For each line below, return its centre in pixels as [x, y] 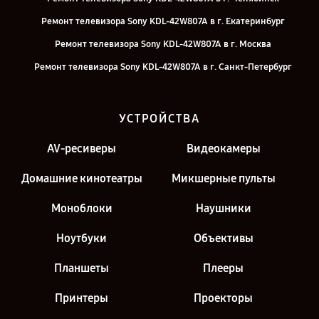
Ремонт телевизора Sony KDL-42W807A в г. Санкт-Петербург [163, 67]
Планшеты [82, 268]
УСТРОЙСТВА [159, 119]
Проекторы [223, 298]
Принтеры [82, 298]
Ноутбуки [82, 238]
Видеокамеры [223, 148]
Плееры [223, 268]
